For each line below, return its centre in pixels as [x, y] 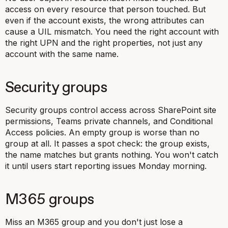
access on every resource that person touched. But [105, 9]
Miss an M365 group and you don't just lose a [94, 222]
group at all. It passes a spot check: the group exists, [107, 144]
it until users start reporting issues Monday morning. [106, 166]
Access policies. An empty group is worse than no [102, 132]
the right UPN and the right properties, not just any [104, 43]
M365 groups [50, 200]
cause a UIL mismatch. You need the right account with [112, 32]
